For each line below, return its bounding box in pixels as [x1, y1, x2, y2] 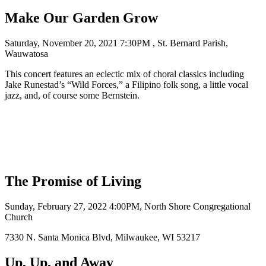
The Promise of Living [5, 173, 141, 189]
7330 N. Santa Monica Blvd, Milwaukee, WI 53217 [5, 232, 200, 243]
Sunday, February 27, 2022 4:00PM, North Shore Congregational [5, 201, 251, 212]
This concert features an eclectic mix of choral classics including [5, 69, 244, 80]
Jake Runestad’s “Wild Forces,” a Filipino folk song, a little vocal [5, 80, 248, 90]
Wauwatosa [5, 49, 48, 59]
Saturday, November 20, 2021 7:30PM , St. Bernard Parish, [5, 38, 228, 49]
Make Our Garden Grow [5, 10, 158, 26]
